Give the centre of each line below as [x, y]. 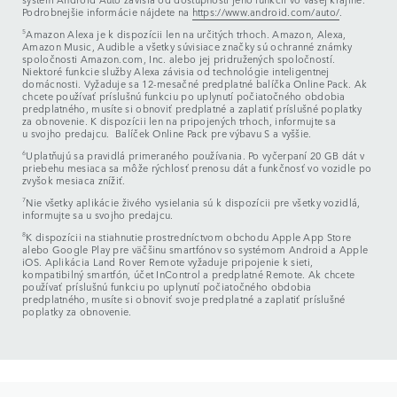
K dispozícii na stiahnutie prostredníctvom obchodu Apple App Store [189, 237]
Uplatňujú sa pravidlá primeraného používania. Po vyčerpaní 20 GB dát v [195, 155]
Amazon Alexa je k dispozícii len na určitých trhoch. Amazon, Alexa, [186, 34]
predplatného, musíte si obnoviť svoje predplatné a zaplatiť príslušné [184, 299]
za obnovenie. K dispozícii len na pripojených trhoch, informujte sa [179, 121]
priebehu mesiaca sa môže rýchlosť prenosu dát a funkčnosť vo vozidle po [197, 167]
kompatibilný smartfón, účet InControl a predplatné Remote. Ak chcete [189, 274]
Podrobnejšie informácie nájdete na [107, 12]
